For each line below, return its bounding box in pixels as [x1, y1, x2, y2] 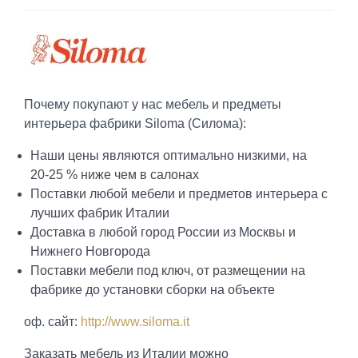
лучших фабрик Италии [30, 205, 169, 220]
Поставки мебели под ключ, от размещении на [30, 263, 305, 277]
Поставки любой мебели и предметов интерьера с [30, 186, 328, 201]
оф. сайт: [24, 314, 81, 328]
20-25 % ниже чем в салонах [30, 167, 199, 181]
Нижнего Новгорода [30, 244, 150, 258]
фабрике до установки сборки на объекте [30, 282, 275, 296]
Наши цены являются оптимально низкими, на [30, 148, 307, 162]
